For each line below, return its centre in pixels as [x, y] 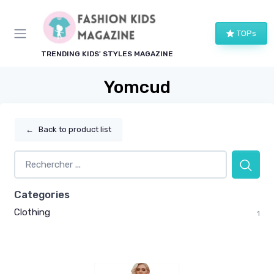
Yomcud [137, 87]
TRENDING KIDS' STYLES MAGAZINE [107, 54]
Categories [42, 195]
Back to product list [75, 130]
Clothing [32, 213]
